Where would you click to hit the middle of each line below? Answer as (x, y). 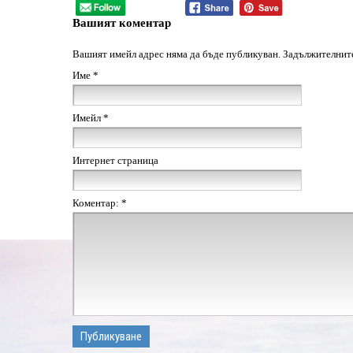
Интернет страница (115, 160)
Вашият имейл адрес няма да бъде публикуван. (176, 54)
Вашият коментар (122, 22)
